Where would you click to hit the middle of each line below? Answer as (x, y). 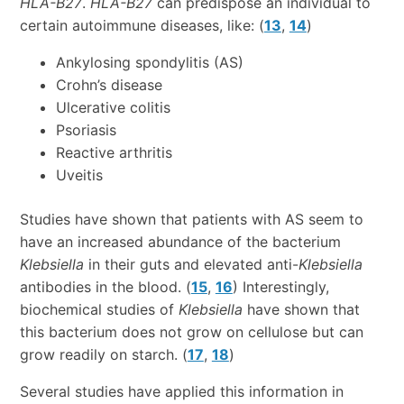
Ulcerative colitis (113, 108)
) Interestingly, (280, 287)
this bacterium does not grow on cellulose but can (191, 332)
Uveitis (79, 175)
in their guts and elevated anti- (191, 265)
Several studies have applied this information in (181, 392)
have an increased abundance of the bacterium (180, 242)
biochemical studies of (99, 310)
